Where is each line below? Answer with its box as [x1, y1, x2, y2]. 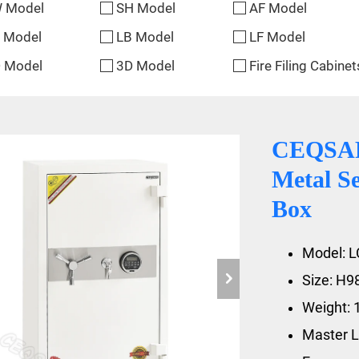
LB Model [116, 29, 174, 46]
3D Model [116, 58, 175, 75]
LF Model [249, 29, 305, 46]
